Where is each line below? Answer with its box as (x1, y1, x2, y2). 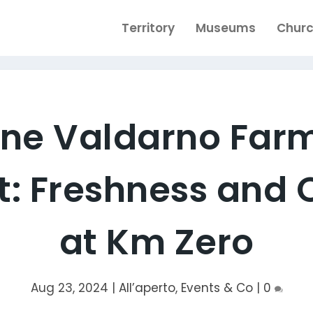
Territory (121, 20, 175, 37)
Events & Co (180, 279, 253, 297)
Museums (195, 20, 256, 37)
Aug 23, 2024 (30, 279, 108, 297)
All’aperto (118, 279, 175, 297)
